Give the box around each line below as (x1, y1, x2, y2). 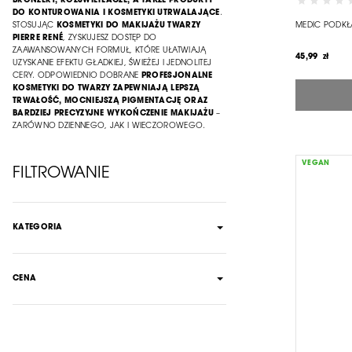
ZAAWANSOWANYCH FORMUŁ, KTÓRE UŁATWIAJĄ (13, 46, 207, 55)
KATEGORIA (13, 223, 63, 232)
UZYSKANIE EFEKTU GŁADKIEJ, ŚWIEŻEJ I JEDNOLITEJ (13, 59, 212, 68)
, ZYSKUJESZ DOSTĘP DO (63, 34, 157, 42)
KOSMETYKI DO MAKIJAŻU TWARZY (56, 21, 201, 30)
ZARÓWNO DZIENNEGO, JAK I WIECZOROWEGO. (13, 122, 206, 130)
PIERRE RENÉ (13, 34, 64, 42)
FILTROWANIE (13, 165, 110, 181)
